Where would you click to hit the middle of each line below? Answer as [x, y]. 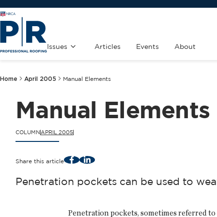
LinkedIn [98, 159]
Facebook [85, 159]
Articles [108, 46]
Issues [57, 46]
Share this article [40, 161]
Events [147, 46]
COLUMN [28, 132]
